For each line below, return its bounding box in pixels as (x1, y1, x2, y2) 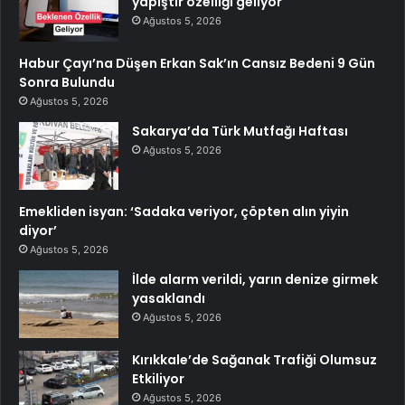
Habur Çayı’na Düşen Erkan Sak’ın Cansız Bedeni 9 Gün (19, 53, 375, 72)
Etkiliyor (132, 369, 184, 388)
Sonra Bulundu (19, 72, 115, 91)
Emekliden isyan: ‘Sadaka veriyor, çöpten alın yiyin (19, 202, 349, 221)
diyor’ (19, 221, 57, 240)
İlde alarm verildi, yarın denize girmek (132, 269, 378, 288)
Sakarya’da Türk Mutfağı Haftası (132, 121, 348, 140)
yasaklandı (132, 288, 205, 307)
